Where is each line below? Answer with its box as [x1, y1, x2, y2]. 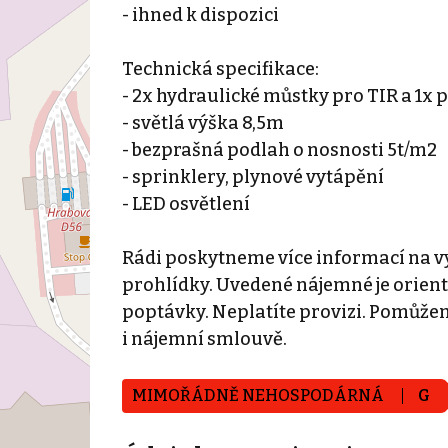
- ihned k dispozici [121, 3, 279, 26]
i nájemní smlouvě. [121, 327, 287, 350]
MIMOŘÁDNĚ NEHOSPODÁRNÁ [131, 385, 387, 405]
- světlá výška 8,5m [121, 111, 284, 134]
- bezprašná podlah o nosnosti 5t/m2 [121, 138, 437, 161]
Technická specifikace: [121, 57, 319, 80]
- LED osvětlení [121, 192, 250, 215]
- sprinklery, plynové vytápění [121, 165, 384, 188]
